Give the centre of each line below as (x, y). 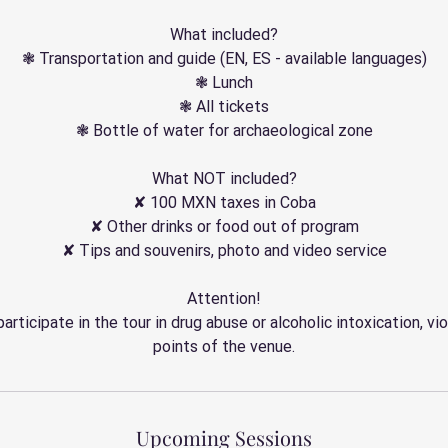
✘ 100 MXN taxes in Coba (224, 202)
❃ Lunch (224, 82)
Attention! (224, 298)
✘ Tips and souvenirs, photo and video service (224, 250)
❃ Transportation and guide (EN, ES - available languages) (224, 58)
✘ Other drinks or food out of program (224, 226)
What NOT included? (224, 178)
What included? (224, 34)
